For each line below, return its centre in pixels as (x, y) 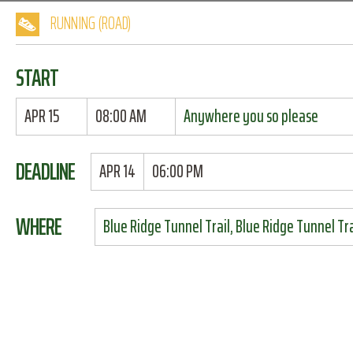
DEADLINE (45, 171)
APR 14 (117, 171)
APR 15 (42, 116)
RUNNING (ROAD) (91, 23)
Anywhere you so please (251, 116)
